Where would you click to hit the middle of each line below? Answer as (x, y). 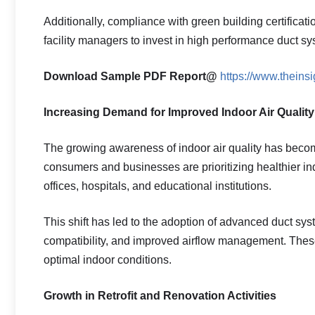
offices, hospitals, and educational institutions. (157, 186)
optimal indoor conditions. (108, 260)
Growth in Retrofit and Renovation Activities (160, 296)
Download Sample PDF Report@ (130, 76)
